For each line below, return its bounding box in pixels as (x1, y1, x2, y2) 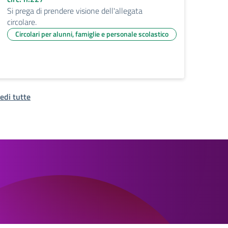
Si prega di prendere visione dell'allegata (7, 5, 142, 17)
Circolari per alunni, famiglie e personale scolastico (15, 28, 168, 40)
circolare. (7, 16, 37, 28)
